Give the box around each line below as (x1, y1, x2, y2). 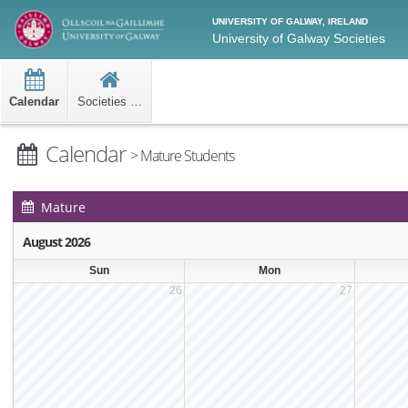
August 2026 (23, 233, 90, 250)
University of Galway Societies (212, 31, 385, 46)
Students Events (41, 229, 139, 247)
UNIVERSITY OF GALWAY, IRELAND (212, 16, 368, 26)
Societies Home (130, 95, 142, 108)
